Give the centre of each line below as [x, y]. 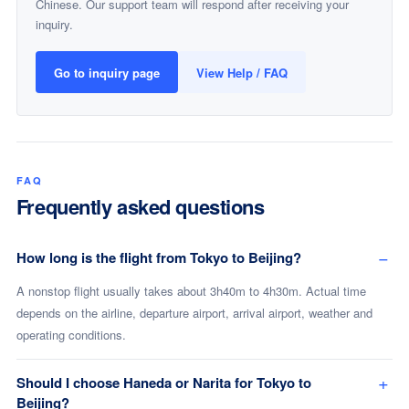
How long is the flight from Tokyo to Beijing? [158, 257]
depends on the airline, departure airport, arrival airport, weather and [194, 313]
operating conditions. [71, 335]
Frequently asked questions [140, 206]
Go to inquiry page [106, 72]
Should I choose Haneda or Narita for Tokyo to [163, 383]
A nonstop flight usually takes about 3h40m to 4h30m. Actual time [191, 291]
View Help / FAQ [241, 72]
